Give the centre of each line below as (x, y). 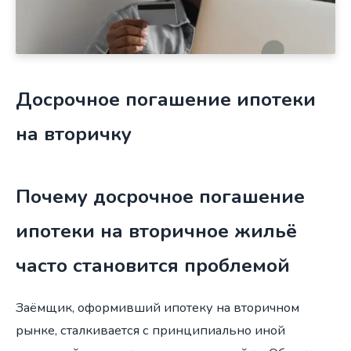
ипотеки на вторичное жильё (156, 232)
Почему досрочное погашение (160, 197)
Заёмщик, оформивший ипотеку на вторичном (157, 307)
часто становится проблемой (153, 266)
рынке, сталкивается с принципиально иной (150, 330)
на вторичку (74, 134)
